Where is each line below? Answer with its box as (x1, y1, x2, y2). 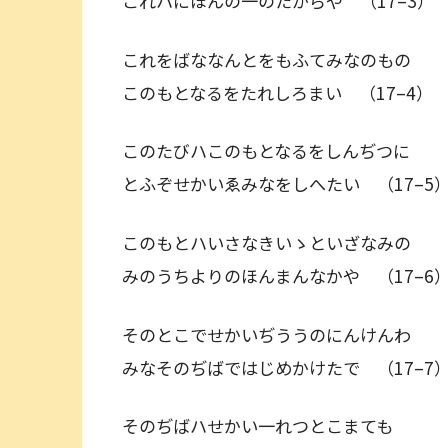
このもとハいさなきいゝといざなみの (122, 229, 428, 255)
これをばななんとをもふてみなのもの (122, 46, 428, 72)
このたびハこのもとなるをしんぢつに (122, 138, 427, 164)
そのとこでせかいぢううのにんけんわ (122, 321, 428, 347)
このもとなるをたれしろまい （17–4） (122, 79, 433, 105)
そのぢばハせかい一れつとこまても (122, 413, 410, 439)
